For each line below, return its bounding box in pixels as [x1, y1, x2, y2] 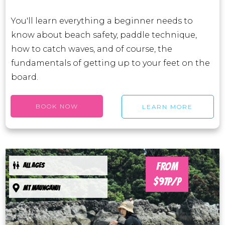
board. [11, 72, 38, 82]
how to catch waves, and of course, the [11, 44, 172, 54]
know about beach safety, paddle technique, [11, 30, 197, 40]
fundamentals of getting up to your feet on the [11, 58, 210, 68]
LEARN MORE [142, 103, 193, 110]
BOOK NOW [35, 102, 78, 110]
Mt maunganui [23, 184, 60, 192]
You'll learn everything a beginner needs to [11, 16, 193, 26]
